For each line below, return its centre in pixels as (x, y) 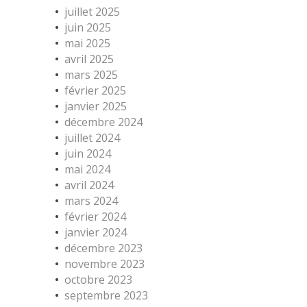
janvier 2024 (96, 232)
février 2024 (95, 217)
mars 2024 (91, 201)
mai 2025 (87, 43)
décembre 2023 (103, 248)
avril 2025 (89, 59)
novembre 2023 (105, 264)
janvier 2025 (96, 106)
